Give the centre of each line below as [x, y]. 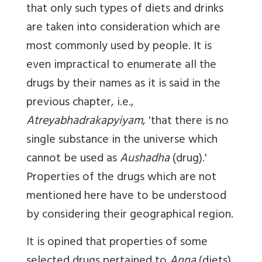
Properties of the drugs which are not [121, 178]
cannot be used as [73, 160]
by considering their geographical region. [130, 216]
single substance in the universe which [122, 141]
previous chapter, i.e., [80, 104]
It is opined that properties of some [117, 243]
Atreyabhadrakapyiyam [85, 122]
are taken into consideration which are [123, 29]
